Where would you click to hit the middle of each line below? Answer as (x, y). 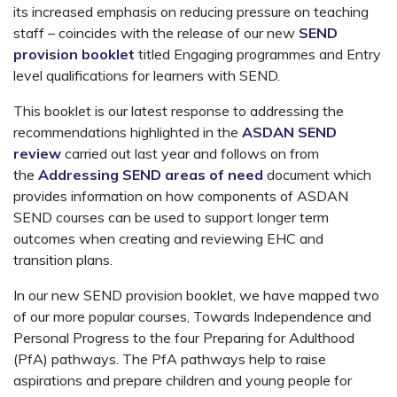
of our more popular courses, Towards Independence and (192, 316)
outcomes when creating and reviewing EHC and (168, 238)
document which (317, 174)
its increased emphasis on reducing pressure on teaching (191, 11)
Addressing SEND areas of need (151, 174)
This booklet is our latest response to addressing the (179, 110)
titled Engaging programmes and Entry (260, 54)
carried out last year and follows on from (190, 153)
